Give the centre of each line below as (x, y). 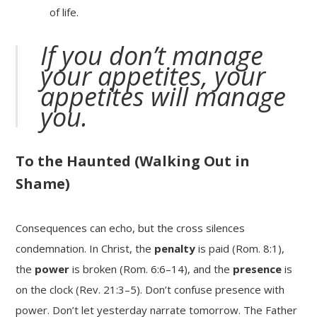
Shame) (43, 184)
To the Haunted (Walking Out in (133, 161)
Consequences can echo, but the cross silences (131, 228)
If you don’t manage (152, 56)
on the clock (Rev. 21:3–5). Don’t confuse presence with (150, 290)
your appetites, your (153, 76)
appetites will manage (163, 97)
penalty (175, 249)
